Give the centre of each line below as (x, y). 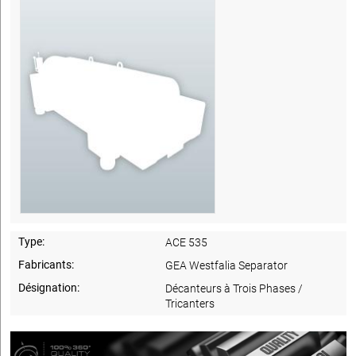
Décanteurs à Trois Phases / (234, 288)
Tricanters (190, 303)
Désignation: (49, 287)
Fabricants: (46, 264)
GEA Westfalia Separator (227, 265)
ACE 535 (187, 242)
